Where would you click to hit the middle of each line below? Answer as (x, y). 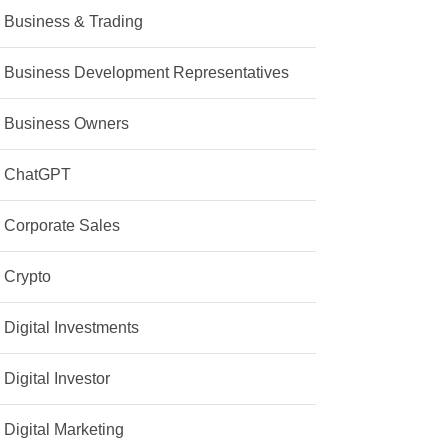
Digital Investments (72, 328)
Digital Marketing (64, 430)
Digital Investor (57, 379)
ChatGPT (38, 175)
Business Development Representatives (147, 73)
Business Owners (67, 124)
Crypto (28, 277)
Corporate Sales (62, 226)
